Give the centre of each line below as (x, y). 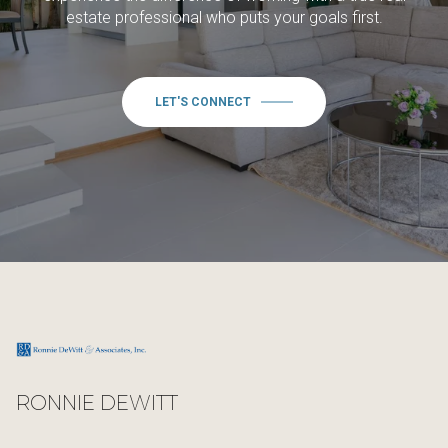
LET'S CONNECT (203, 101)
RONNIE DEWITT (97, 402)
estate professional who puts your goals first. (224, 17)
